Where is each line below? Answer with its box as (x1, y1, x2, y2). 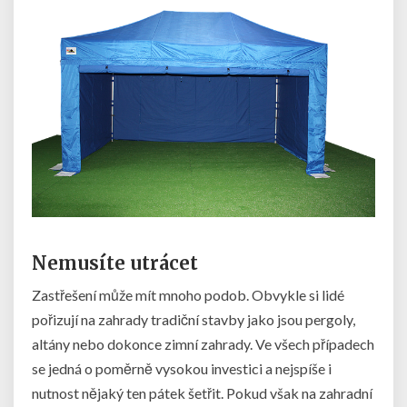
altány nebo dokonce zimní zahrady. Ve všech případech (32, 335, 374, 353)
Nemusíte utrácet (32, 252, 198, 275)
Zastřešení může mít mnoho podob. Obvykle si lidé (32, 286, 344, 304)
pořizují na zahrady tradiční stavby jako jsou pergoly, (32, 311, 355, 329)
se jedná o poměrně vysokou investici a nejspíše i (32, 360, 332, 378)
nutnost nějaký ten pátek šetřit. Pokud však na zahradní (32, 384, 372, 402)
